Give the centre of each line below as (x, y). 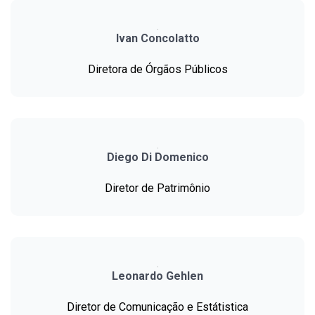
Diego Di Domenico (157, 157)
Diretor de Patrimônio (157, 188)
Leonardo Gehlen (157, 276)
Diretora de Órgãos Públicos (157, 70)
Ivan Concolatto (157, 39)
